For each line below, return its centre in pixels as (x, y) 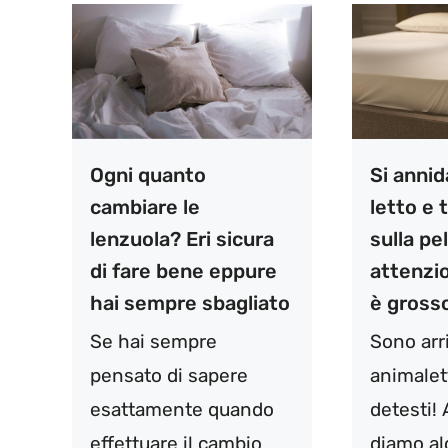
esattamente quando (182, 410)
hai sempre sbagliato (190, 303)
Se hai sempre (153, 342)
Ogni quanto (148, 175)
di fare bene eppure (183, 271)
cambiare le (145, 207)
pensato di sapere (169, 376)
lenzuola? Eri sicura (182, 239)
